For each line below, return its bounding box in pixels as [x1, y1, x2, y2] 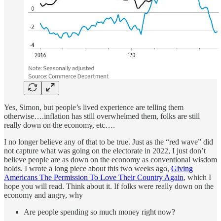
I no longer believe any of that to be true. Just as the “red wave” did [4, 137, 213, 146]
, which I [184, 173, 211, 182]
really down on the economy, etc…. [4, 120, 115, 129]
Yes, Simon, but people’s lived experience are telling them [4, 103, 184, 111]
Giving [171, 164, 193, 173]
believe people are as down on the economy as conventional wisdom [4, 155, 217, 164]
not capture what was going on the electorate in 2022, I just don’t [4, 146, 206, 155]
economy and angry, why [4, 190, 83, 199]
